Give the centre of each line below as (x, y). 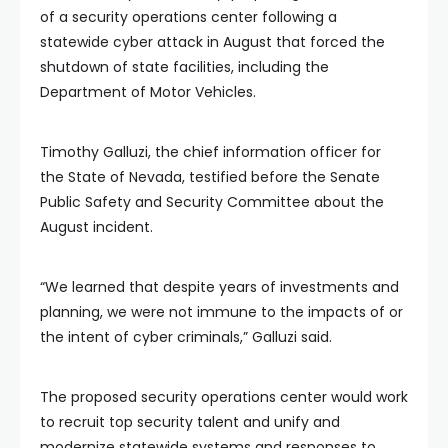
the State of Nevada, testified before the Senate (210, 177)
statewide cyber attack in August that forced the (212, 42)
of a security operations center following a (188, 17)
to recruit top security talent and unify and (190, 422)
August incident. (96, 227)
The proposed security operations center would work (224, 397)
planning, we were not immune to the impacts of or (221, 312)
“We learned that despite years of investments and (219, 287)
